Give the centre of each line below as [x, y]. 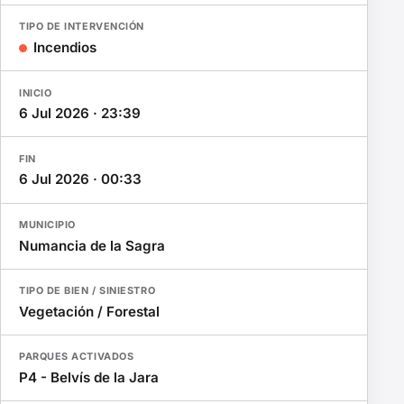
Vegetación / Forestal [89, 311]
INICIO [36, 92]
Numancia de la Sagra [92, 245]
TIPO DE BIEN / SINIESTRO [87, 291]
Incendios [65, 48]
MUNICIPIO [47, 224]
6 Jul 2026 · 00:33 [80, 179]
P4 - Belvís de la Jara [89, 377]
